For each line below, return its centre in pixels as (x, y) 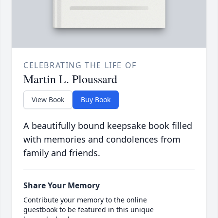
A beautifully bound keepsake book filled (108, 126)
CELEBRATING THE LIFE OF (80, 65)
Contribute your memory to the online (85, 200)
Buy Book (96, 100)
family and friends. (62, 153)
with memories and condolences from (102, 139)
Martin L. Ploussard (70, 79)
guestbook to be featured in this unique (89, 210)
